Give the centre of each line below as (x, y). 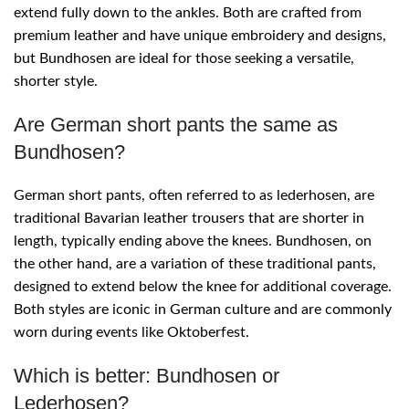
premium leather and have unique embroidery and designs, (200, 36)
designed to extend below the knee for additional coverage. (203, 287)
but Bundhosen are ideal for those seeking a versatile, (184, 59)
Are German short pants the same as (176, 125)
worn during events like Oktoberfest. (131, 333)
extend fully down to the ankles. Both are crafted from (188, 13)
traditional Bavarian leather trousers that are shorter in (189, 219)
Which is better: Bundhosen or (147, 376)
